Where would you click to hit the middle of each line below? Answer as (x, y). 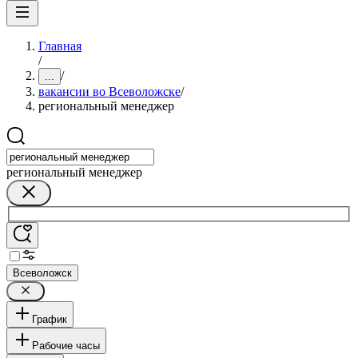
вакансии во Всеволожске (109, 91)
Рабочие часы (66, 345)
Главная (60, 46)
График (50, 319)
